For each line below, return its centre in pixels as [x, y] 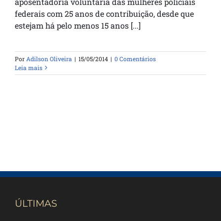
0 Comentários [135, 59]
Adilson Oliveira [49, 59]
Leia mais [29, 68]
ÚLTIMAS [36, 203]
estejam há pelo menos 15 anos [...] [78, 26]
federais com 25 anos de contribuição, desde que [104, 14]
